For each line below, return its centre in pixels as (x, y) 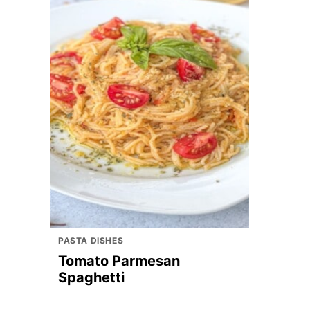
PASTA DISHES (91, 240)
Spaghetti (91, 277)
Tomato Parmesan (119, 261)
